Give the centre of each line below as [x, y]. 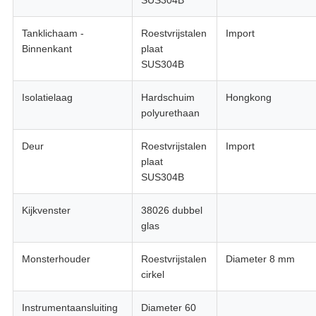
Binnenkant [47, 49]
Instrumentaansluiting [69, 308]
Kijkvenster [46, 211]
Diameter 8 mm [260, 259]
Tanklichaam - [53, 34]
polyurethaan [170, 113]
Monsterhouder [56, 259]
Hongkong [248, 98]
